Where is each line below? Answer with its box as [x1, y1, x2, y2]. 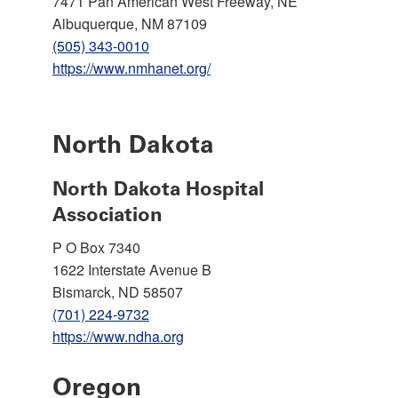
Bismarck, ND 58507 [52, 281, 183, 302]
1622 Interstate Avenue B [52, 259, 211, 280]
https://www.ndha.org [52, 325, 184, 346]
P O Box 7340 [52, 236, 140, 258]
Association [52, 202, 163, 227]
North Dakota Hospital [52, 176, 264, 201]
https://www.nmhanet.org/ [52, 57, 211, 78]
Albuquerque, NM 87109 [52, 12, 207, 34]
